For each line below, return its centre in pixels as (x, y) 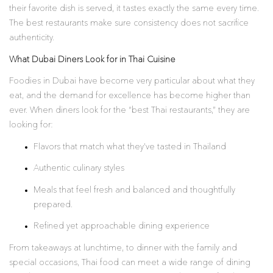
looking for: (31, 125)
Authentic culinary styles (79, 168)
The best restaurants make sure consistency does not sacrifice (129, 23)
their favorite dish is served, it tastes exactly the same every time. (134, 9)
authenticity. (32, 38)
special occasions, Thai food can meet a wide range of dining (130, 262)
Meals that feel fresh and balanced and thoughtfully (134, 190)
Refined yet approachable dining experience (122, 226)
